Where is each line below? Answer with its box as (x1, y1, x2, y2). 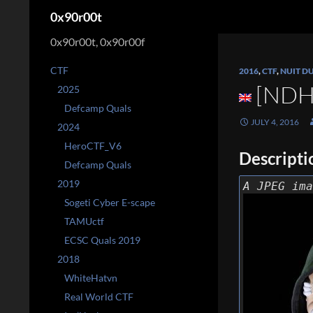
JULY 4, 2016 (251, 117, 299, 127)
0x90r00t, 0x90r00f (50, 35, 145, 48)
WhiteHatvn (64, 272, 117, 284)
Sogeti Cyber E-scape (64, 196, 155, 208)
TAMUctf (64, 215, 104, 227)
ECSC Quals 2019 (64, 234, 140, 246)
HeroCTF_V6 (64, 140, 122, 152)
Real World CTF (64, 291, 133, 303)
